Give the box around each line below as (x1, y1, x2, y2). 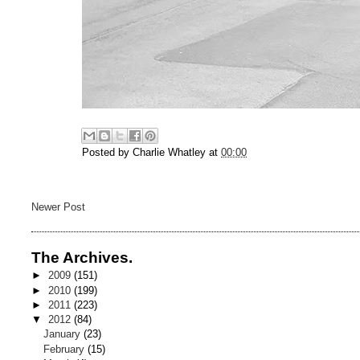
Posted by (82, 146, 133, 159)
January (43, 328, 84, 341)
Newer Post (31, 201, 85, 214)
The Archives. (31, 248, 133, 267)
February (43, 342, 88, 355)
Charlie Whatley (133, 146, 207, 159)
